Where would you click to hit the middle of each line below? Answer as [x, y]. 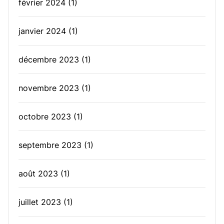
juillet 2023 [40, 202]
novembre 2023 [49, 88]
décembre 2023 [49, 59]
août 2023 [38, 173]
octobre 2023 [45, 116]
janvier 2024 [42, 31]
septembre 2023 [50, 145]
